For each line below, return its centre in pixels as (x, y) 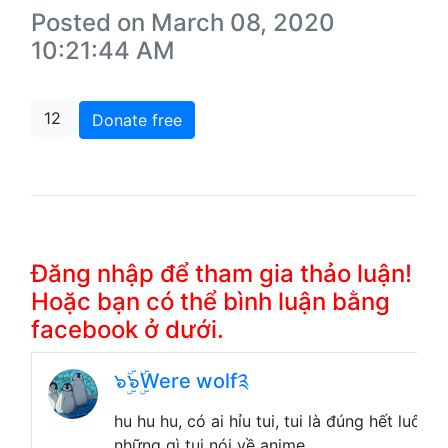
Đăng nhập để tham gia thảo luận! (221, 274)
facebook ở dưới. (127, 330)
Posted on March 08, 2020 (183, 23)
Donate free (137, 120)
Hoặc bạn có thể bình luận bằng (210, 302)
